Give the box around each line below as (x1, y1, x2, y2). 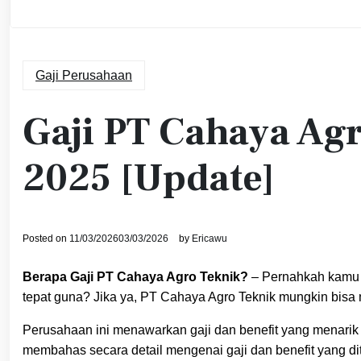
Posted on (23, 232, 69, 244)
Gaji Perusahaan (35, 68, 132, 82)
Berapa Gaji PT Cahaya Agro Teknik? (23, 269, 248, 284)
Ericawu (192, 232, 227, 244)
